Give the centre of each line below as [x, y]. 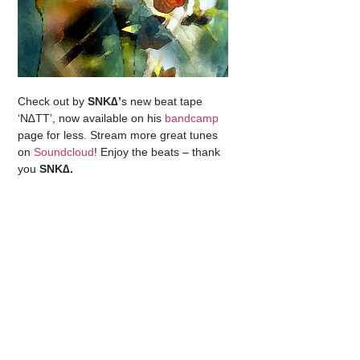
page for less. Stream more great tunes [118, 135]
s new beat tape [162, 102]
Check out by [53, 102]
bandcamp [192, 119]
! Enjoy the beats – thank [157, 152]
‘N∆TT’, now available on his [92, 119]
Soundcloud [64, 152]
